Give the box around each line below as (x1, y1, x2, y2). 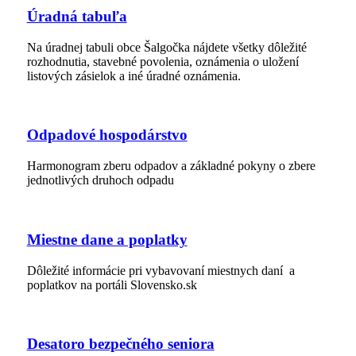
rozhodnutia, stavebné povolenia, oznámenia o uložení (26, 54, 299, 68)
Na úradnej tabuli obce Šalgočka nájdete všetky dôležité (26, 40, 307, 54)
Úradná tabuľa (26, 8, 127, 25)
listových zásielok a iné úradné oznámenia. (26, 68, 241, 83)
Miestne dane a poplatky (26, 230, 188, 248)
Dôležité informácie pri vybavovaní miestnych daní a (26, 263, 295, 277)
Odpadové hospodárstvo (26, 126, 188, 144)
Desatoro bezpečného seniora (26, 335, 215, 353)
